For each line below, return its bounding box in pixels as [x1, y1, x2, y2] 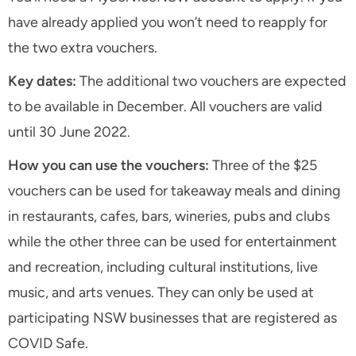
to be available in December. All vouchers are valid [8, 98, 323, 116]
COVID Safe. [8, 335, 88, 353]
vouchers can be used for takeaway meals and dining [8, 182, 341, 200]
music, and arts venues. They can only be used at [8, 284, 314, 302]
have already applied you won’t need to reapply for [8, 14, 327, 32]
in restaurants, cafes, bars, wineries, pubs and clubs [8, 207, 330, 226]
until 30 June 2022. [8, 123, 130, 141]
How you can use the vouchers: [8, 157, 212, 175]
